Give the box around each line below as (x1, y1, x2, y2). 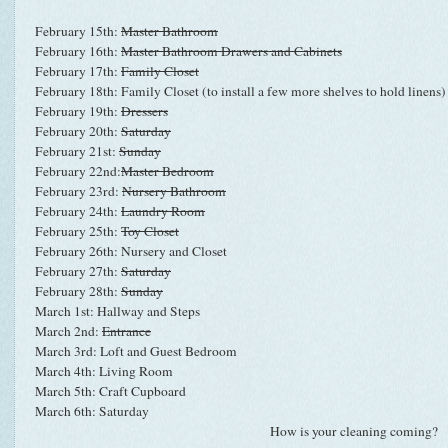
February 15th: (35, 21, 121, 40)
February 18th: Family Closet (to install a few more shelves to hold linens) (35, 81, 446, 100)
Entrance (102, 321, 151, 340)
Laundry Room (121, 201, 205, 220)
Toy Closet (121, 221, 179, 240)
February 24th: (35, 201, 121, 220)
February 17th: (35, 61, 121, 80)
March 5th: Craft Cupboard (35, 381, 186, 400)
